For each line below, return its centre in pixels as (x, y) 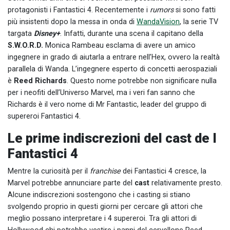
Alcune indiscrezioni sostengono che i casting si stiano (99, 195)
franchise (106, 171)
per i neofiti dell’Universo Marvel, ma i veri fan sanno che (101, 92)
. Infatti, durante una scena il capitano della (132, 33)
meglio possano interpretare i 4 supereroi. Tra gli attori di (102, 218)
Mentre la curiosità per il (49, 171)
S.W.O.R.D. (25, 45)
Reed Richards (40, 81)
